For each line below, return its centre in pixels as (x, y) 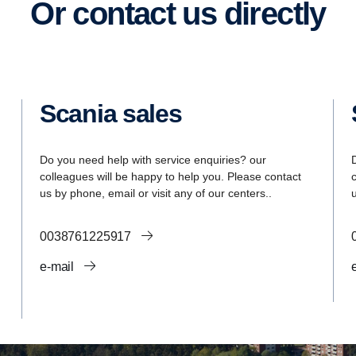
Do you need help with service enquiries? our (153, 160)
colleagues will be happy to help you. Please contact (170, 177)
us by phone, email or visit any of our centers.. (156, 193)
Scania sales (118, 114)
